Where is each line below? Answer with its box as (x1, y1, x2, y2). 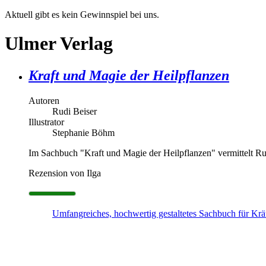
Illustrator (28, 116, 64, 127)
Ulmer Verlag (5, 33, 113, 55)
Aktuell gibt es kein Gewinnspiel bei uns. (5, 9, 159, 20)
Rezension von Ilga (28, 167, 101, 178)
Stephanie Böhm (52, 127, 115, 138)
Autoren (28, 95, 59, 106)
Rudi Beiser (52, 106, 97, 116)
